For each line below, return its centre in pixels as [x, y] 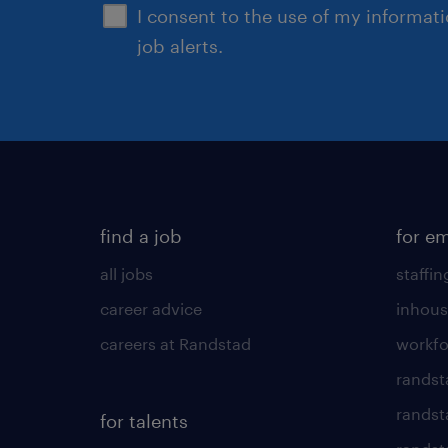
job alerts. [180, 45]
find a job [141, 235]
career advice [151, 308]
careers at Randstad [175, 343]
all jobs [126, 273]
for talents [144, 420]
